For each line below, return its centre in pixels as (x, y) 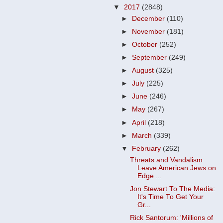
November (150, 31)
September (151, 57)
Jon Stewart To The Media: (172, 189)
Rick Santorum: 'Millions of (171, 218)
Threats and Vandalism (166, 160)
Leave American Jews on (176, 168)
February (148, 148)
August (144, 70)
